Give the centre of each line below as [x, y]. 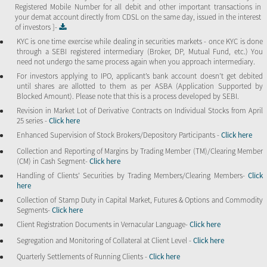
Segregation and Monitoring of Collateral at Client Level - [105, 240]
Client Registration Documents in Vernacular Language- [103, 224]
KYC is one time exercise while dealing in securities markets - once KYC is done [140, 41]
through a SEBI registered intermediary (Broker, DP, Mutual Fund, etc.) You [140, 51]
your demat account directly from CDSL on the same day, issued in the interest [138, 17]
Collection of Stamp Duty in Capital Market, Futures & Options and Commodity [140, 200]
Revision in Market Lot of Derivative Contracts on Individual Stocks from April [140, 110]
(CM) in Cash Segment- [53, 161]
